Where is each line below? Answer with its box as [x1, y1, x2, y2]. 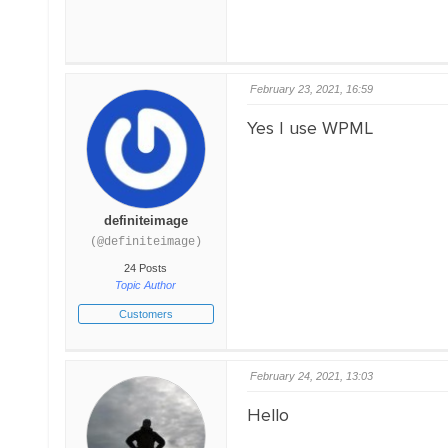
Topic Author [115, 279, 177, 291]
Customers [118, 308, 173, 320]
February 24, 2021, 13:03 [249, 370, 373, 382]
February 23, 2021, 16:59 [249, 83, 373, 95]
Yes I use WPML [246, 117, 373, 139]
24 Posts [124, 262, 168, 274]
